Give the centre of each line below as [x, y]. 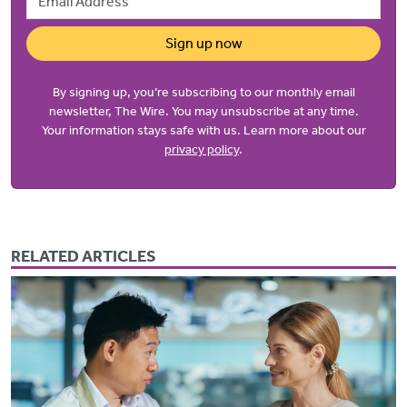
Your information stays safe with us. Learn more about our [203, 130]
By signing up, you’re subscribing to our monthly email [203, 92]
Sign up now [203, 43]
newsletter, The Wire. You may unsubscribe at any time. [203, 111]
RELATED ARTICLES [84, 256]
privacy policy [202, 149]
